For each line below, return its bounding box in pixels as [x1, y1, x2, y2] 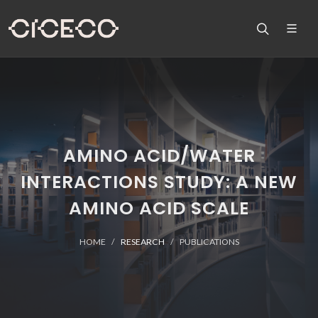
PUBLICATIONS [179, 236, 239, 247]
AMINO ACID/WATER [62, 143, 256, 168]
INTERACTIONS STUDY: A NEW [21, 170, 297, 194]
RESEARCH [120, 236, 165, 247]
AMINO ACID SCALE [69, 196, 249, 221]
